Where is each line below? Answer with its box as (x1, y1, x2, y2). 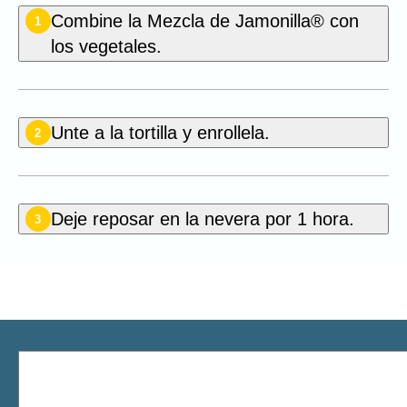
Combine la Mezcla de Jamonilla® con (50, 11, 359, 32)
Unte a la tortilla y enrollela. (50, 123, 270, 144)
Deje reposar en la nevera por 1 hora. (50, 209, 354, 230)
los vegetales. (50, 36, 162, 57)
